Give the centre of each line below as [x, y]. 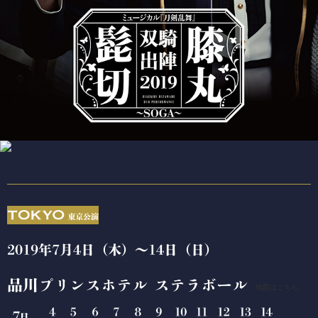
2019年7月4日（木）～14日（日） [113, 250]
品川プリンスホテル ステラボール [127, 286]
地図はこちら [277, 287]
